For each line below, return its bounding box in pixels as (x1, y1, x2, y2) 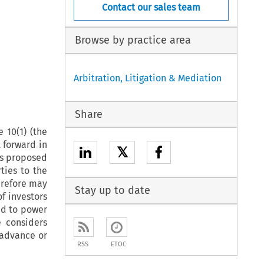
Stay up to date (74, 184, 150, 197)
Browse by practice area (74, 34, 191, 47)
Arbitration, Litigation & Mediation (74, 72, 222, 84)
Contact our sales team (102, 1, 201, 13)
